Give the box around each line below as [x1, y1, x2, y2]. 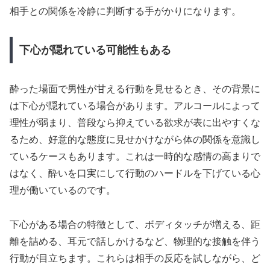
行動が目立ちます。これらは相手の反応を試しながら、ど [10, 253, 260, 263]
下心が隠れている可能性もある [19, 44, 171, 57]
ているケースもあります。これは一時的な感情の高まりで [10, 151, 260, 162]
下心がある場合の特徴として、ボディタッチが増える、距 [10, 219, 260, 230]
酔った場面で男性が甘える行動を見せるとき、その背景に [10, 84, 260, 95]
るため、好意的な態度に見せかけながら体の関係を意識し [10, 134, 260, 145]
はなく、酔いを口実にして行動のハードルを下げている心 [10, 168, 260, 179]
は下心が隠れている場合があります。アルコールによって [10, 101, 260, 111]
